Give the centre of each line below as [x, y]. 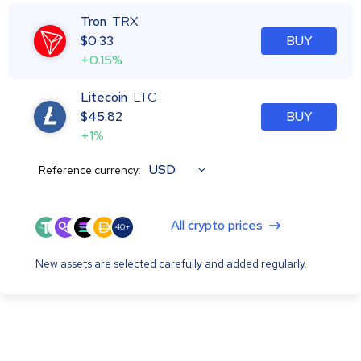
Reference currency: [90, 170]
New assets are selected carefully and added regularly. [171, 263]
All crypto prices [217, 225]
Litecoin [104, 97]
